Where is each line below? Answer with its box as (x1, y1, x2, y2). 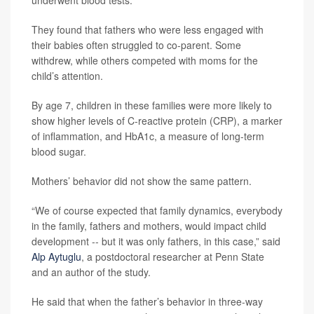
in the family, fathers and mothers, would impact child (32, 219, 266, 233)
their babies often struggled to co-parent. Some (32, 38, 241, 52)
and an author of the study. (32, 265, 151, 279)
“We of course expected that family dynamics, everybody (32, 203, 282, 217)
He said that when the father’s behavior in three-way (32, 294, 263, 308)
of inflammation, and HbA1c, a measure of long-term (32, 129, 264, 143)
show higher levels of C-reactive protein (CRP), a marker (32, 114, 282, 128)
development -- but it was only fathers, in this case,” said (32, 234, 280, 248)
